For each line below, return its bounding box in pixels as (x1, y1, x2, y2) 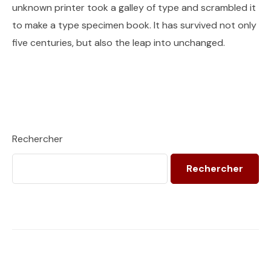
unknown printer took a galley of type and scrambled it (12, 1, 256, 15)
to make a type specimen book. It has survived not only (12, 19, 256, 32)
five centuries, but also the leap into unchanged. (12, 36, 225, 50)
